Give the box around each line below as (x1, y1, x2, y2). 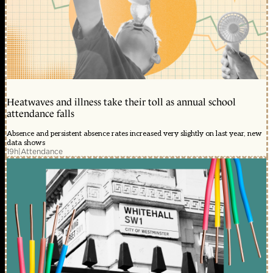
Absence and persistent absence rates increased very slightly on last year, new (7, 129, 262, 138)
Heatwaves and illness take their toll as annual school (7, 96, 236, 107)
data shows (7, 138, 45, 147)
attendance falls (7, 108, 74, 119)
